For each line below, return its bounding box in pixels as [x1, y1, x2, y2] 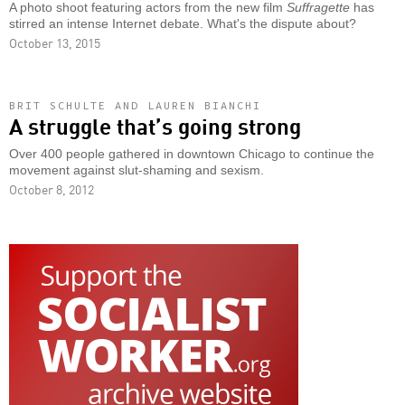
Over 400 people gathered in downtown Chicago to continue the [9, 147, 374, 162]
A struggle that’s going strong [9, 108, 301, 142]
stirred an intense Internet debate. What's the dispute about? [9, 17, 356, 32]
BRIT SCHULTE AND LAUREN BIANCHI [9, 99, 261, 113]
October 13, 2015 [9, 33, 100, 52]
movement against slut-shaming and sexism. [9, 164, 264, 178]
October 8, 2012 [9, 180, 94, 199]
